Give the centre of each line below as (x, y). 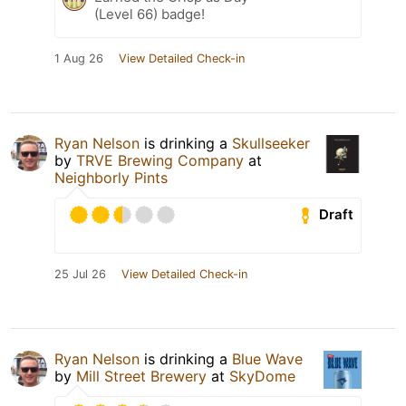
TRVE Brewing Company (160, 160)
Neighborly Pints (111, 177)
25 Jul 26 (80, 274)
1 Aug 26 (79, 58)
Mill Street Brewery (141, 376)
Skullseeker (271, 143)
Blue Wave (267, 358)
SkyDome (262, 376)
